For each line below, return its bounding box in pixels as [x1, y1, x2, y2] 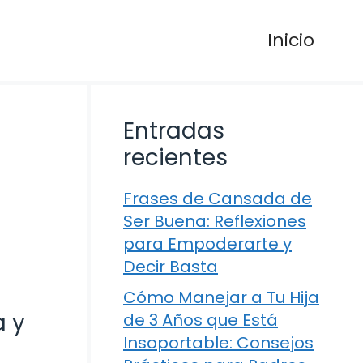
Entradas [123, 115, 224, 147]
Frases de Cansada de [123, 187, 312, 210]
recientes [123, 142, 228, 173]
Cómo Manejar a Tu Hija [123, 286, 319, 309]
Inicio [267, 28, 314, 53]
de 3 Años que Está [123, 309, 278, 331]
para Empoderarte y [123, 233, 292, 255]
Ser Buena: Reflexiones [123, 210, 306, 233]
